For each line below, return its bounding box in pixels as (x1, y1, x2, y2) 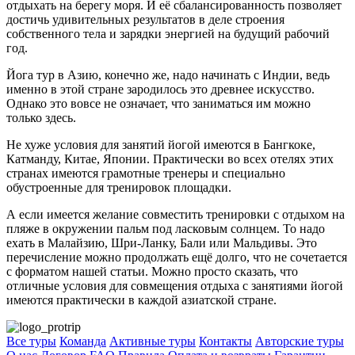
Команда (59, 334, 106, 349)
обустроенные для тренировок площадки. (6, 181, 231, 195)
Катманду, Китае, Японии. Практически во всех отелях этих (6, 152, 334, 166)
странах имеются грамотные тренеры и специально (6, 166, 285, 181)
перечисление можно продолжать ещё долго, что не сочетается (6, 250, 347, 265)
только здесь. (6, 111, 76, 125)
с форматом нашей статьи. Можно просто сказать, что (6, 265, 298, 279)
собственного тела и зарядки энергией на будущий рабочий (6, 27, 330, 41)
